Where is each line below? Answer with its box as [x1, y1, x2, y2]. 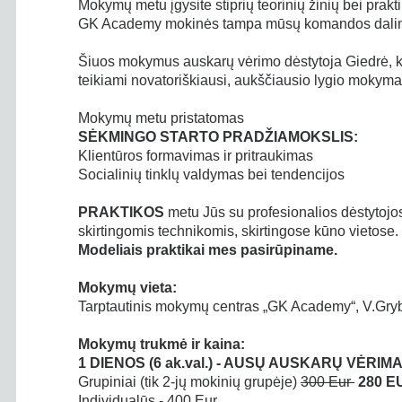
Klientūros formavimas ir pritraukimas [78, 148, 313, 163]
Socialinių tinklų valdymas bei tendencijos [78, 167, 345, 182]
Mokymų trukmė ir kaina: [78, 336, 245, 352]
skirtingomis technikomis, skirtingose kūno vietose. [78, 223, 398, 239]
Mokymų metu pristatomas [78, 110, 244, 126]
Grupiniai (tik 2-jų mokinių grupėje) [78, 374, 301, 389]
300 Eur [301, 374, 354, 389]
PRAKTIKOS [78, 205, 164, 220]
